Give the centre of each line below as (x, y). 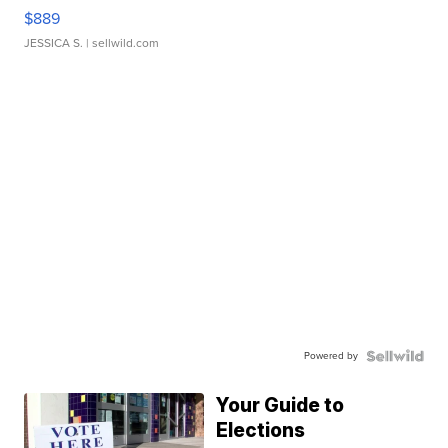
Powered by (330, 356)
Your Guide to (280, 406)
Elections (261, 431)
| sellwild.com (121, 43)
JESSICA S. (54, 43)
